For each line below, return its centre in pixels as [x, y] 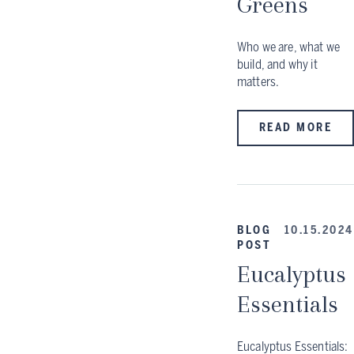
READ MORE [296, 128]
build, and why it [277, 64]
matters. [258, 81]
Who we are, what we [289, 47]
